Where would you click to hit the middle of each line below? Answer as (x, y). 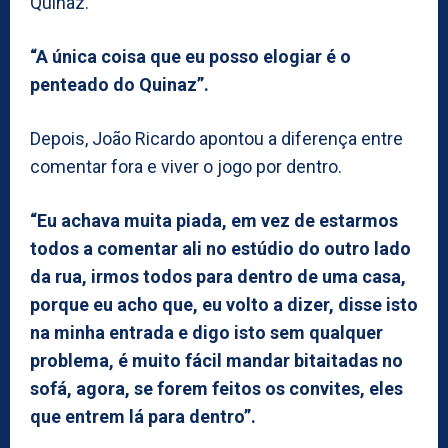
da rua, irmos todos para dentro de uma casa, (218, 276)
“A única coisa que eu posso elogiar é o (190, 56)
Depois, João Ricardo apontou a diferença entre (216, 138)
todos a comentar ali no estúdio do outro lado (220, 248)
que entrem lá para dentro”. (143, 416)
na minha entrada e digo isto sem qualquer (206, 332)
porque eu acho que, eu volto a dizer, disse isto (224, 304)
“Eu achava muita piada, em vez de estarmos (214, 220)
